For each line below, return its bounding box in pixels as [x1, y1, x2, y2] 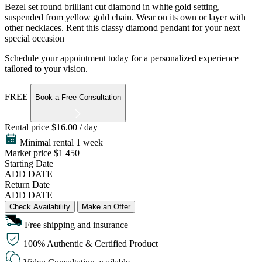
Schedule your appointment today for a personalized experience [5, 53, 239, 63]
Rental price [5, 122, 49, 133]
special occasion [5, 33, 64, 43]
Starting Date [5, 158, 53, 169]
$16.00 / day [51, 122, 98, 133]
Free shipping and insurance [25, 220, 128, 230]
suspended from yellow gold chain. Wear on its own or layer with [5, 12, 246, 22]
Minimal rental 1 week [20, 137, 103, 148]
